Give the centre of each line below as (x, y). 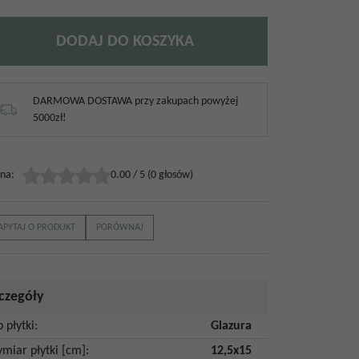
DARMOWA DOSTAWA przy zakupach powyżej (135, 101)
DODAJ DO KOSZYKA (125, 41)
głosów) (175, 175)
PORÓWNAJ (120, 228)
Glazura (231, 326)
